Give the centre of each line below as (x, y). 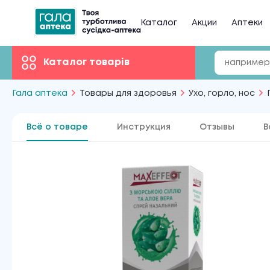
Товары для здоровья (128, 93)
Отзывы (217, 127)
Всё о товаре (57, 127)
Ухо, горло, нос (222, 93)
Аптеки (247, 23)
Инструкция (144, 127)
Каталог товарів (86, 62)
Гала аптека (40, 93)
